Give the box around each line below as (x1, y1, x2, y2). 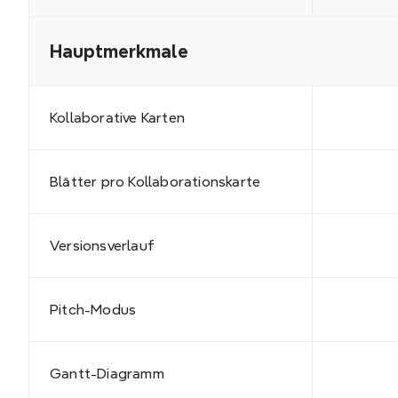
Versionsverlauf (50, 237, 155, 253)
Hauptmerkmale (50, 41, 188, 61)
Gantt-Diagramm (50, 365, 164, 381)
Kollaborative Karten (50, 109, 185, 125)
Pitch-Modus (50, 301, 137, 317)
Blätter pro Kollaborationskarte (50, 173, 261, 189)
